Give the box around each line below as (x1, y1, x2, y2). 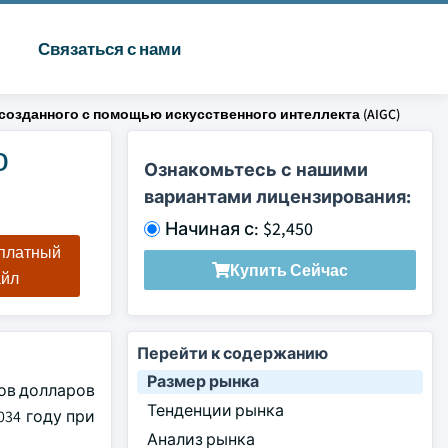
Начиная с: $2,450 (165, 217, 313, 240)
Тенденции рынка (147, 400, 284, 421)
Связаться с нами (37, 38, 181, 60)
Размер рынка (147, 371, 259, 392)
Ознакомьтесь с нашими (144, 158, 368, 181)
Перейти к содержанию (137, 343, 328, 364)
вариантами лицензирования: (144, 185, 411, 208)
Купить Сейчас (230, 259, 348, 281)
